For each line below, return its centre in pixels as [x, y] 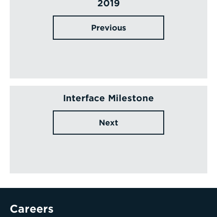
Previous [108, 28]
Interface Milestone [108, 98]
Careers [32, 209]
